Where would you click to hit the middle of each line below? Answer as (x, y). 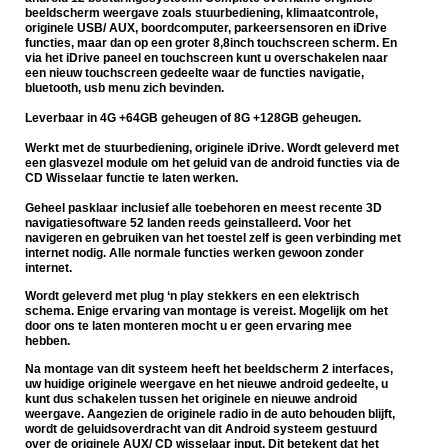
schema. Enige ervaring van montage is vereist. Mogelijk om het (206, 311)
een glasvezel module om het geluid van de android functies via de (212, 163)
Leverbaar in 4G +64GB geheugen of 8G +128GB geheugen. (193, 118)
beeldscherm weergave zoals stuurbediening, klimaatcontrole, (201, 13)
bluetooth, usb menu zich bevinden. (124, 88)
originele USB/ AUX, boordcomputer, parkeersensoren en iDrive (206, 28)
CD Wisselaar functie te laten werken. (131, 178)
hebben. (49, 341)
